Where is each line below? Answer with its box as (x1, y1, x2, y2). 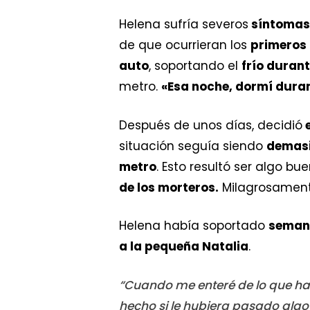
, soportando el (149, 57, 241, 75)
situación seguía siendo (119, 137, 266, 154)
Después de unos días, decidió (119, 116, 302, 134)
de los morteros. (119, 179, 219, 196)
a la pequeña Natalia (119, 238, 248, 255)
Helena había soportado (119, 217, 268, 235)
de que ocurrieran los (119, 37, 250, 54)
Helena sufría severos (119, 16, 248, 33)
